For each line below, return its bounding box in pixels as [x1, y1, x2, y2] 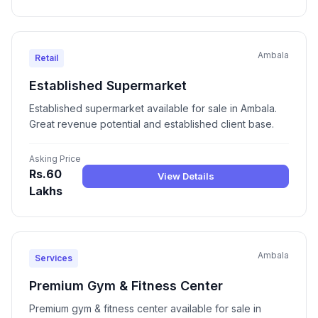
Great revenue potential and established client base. [29, 118, 274, 131]
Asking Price [29, 153, 81, 165]
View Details [157, 170, 214, 182]
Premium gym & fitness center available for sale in [29, 302, 261, 315]
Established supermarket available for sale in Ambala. [29, 102, 277, 115]
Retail [35, 53, 58, 64]
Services [35, 253, 72, 264]
